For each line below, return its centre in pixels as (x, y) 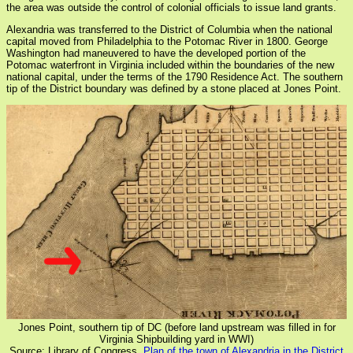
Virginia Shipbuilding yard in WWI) (176, 340)
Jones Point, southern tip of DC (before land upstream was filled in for (176, 328)
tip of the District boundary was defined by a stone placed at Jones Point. (174, 88)
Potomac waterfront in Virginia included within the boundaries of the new (170, 65)
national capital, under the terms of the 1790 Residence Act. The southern (175, 76)
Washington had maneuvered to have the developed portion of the (156, 53)
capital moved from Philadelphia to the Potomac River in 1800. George (167, 41)
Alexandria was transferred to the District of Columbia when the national (169, 29)
